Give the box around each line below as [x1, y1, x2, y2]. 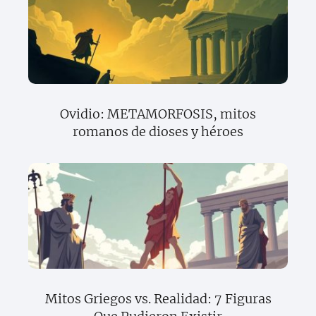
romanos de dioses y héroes [73, 123, 243, 140]
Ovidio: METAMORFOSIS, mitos [60, 106, 256, 123]
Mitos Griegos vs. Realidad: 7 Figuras [44, 291, 272, 308]
